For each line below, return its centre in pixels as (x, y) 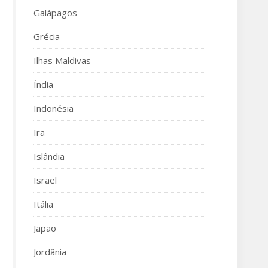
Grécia (47, 36)
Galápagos (55, 13)
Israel (45, 180)
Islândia (49, 156)
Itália (43, 204)
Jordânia (50, 252)
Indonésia (54, 108)
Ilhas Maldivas (62, 60)
